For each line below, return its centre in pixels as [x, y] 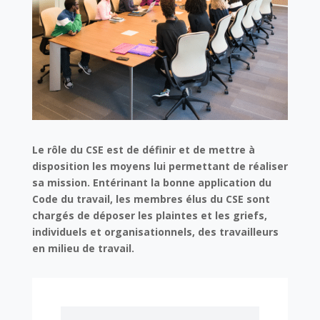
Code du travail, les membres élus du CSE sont [151, 199]
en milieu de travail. [83, 249]
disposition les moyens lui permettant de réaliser [160, 166]
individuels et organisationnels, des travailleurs [155, 232]
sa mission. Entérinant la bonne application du [151, 183]
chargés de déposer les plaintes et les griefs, [149, 216]
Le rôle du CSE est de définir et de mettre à [143, 150]
